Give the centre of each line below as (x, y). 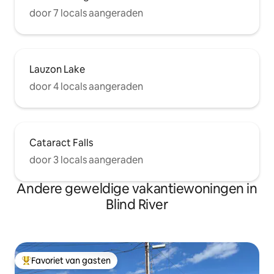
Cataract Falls (61, 143)
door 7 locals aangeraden (86, 13)
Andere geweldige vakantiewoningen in (137, 189)
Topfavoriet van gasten (68, 266)
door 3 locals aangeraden (86, 160)
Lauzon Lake (57, 69)
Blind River (137, 205)
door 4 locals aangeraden (86, 87)
